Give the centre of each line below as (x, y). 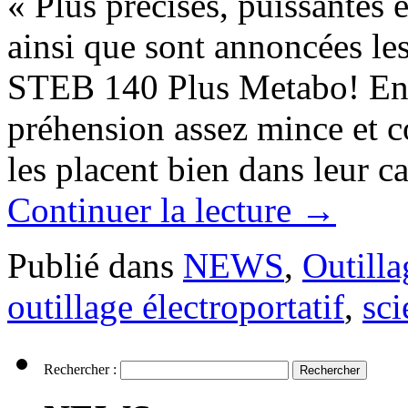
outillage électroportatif (176, 306)
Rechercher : (80, 369)
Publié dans (91, 265)
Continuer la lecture (154, 209)
